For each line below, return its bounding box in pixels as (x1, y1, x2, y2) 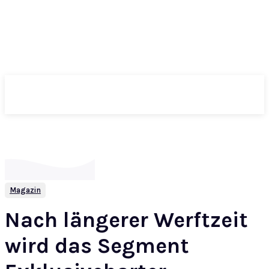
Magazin (10, 186, 41, 195)
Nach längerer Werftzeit (5, 207, 248, 232)
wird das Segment (5, 233, 189, 258)
